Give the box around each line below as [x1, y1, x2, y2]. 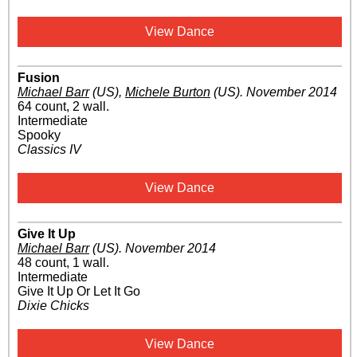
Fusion [18, 71, 60, 85]
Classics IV [18, 143, 81, 157]
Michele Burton [125, 85, 210, 100]
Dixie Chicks [18, 299, 89, 313]
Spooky [18, 128, 61, 143]
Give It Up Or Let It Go [18, 284, 140, 299]
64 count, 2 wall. [18, 100, 109, 114]
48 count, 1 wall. [18, 256, 109, 270]
